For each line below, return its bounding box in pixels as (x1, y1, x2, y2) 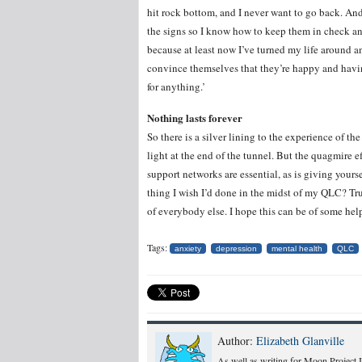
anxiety (175, 244, 201, 253)
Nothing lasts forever (147, 110, 242, 125)
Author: (217, 333, 256, 348)
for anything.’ (147, 79, 205, 94)
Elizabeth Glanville (256, 333, 344, 348)
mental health (271, 244, 322, 253)
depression (216, 244, 257, 253)
